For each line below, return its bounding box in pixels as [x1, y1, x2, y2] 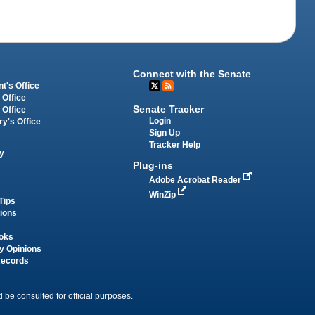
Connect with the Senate [133, 68, 252, 80]
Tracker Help [149, 141, 201, 150]
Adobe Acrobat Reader [149, 175, 244, 184]
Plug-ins [133, 159, 174, 171]
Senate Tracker [133, 103, 205, 115]
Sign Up [149, 129, 181, 138]
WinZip [149, 190, 179, 199]
